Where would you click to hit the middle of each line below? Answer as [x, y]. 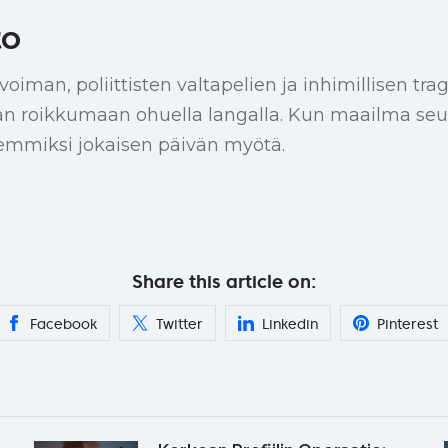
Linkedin [290, 323]
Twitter [179, 323]
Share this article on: [224, 281]
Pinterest [407, 323]
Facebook [63, 323]
